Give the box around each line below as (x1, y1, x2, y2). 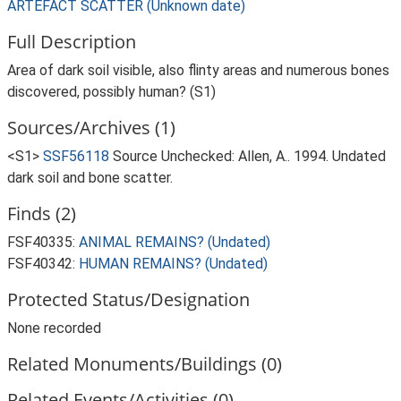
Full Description (7, 30, 136, 54)
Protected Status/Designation (7, 287, 250, 311)
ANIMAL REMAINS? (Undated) (79, 234, 270, 251)
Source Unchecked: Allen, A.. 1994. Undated (113, 148, 386, 165)
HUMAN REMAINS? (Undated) (79, 255, 268, 272)
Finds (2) (7, 201, 76, 226)
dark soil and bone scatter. (7, 169, 173, 186)
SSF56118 (43, 148, 109, 165)
